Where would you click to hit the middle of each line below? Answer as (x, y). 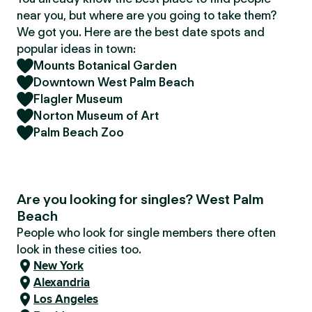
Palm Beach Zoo (79, 132)
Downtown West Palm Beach (114, 82)
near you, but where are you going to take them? (147, 15)
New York (58, 266)
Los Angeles (66, 299)
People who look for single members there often (146, 233)
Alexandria (62, 282)
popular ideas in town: (76, 49)
